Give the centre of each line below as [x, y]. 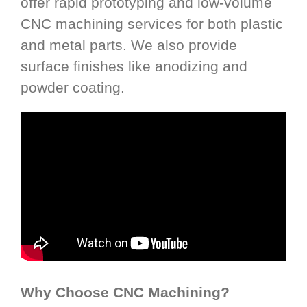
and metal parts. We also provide [129, 45]
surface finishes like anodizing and [134, 66]
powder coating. [73, 87]
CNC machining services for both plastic [152, 23]
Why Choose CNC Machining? [125, 293]
